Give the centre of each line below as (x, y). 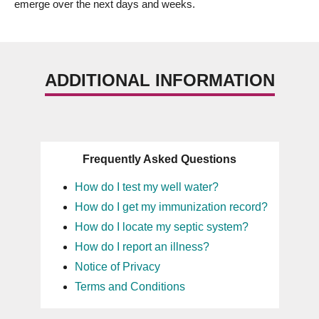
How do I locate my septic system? (161, 227)
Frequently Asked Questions (159, 159)
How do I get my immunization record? (171, 207)
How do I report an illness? (142, 247)
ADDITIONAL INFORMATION (159, 80)
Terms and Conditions (130, 287)
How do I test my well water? (146, 187)
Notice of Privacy (117, 267)
